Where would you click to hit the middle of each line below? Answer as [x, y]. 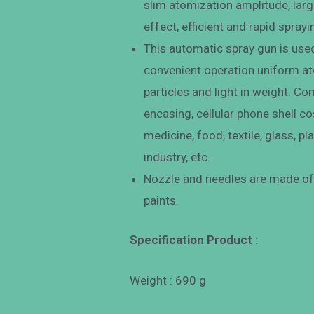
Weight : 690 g [168, 281]
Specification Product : [194, 240]
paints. [162, 200]
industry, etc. [177, 157]
